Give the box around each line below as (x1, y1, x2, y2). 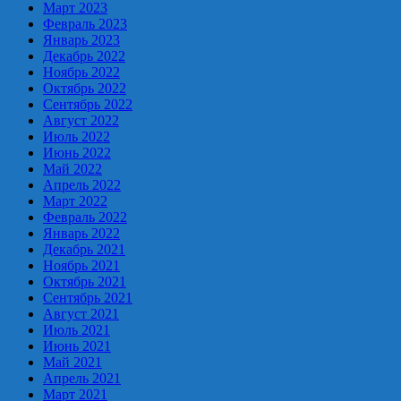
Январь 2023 (43, 31, 120, 47)
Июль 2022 (43, 128, 110, 144)
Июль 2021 (43, 321, 110, 337)
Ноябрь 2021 (43, 257, 120, 273)
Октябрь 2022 (43, 80, 126, 96)
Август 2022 (43, 112, 119, 128)
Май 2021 (43, 354, 102, 370)
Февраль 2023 (43, 15, 127, 31)
